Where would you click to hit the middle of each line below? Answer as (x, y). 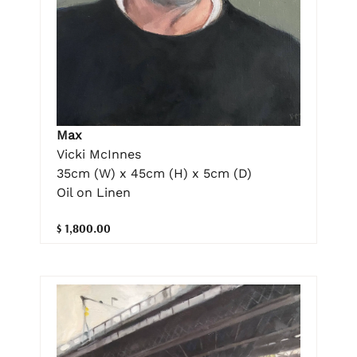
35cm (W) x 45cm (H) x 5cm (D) (154, 174)
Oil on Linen (94, 193)
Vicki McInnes (99, 155)
